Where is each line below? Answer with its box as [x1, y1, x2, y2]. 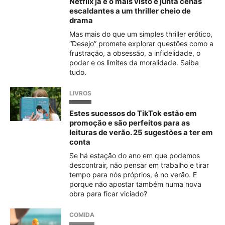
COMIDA [69, 211, 94, 218]
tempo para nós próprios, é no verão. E [69, 170, 197, 179]
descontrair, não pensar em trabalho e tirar [69, 161, 209, 169]
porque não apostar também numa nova [69, 180, 201, 188]
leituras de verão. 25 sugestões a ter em [69, 128, 213, 137]
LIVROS [69, 89, 91, 97]
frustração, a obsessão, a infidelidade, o [69, 49, 200, 57]
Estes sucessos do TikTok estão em [69, 109, 197, 118]
